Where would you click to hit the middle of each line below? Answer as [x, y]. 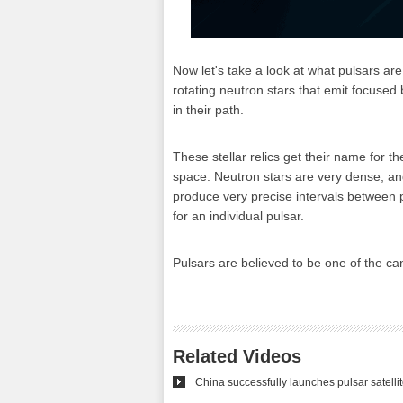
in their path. [208, 110]
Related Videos [237, 356]
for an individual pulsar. [238, 216]
